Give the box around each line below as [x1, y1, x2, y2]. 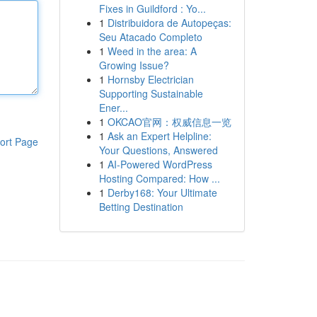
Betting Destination [98, 200, 183, 214]
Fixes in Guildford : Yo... [98, 1, 206, 16]
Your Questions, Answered [98, 143, 218, 157]
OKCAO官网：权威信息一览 [107, 115, 231, 129]
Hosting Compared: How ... [98, 171, 220, 185]
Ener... [98, 100, 128, 115]
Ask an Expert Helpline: [107, 129, 212, 143]
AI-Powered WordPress [107, 157, 212, 171]
